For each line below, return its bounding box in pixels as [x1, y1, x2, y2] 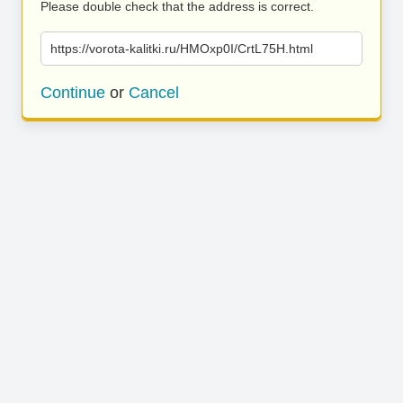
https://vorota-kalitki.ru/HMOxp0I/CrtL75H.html [50, 41, 313, 56]
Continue [40, 84, 105, 102]
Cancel [129, 84, 179, 102]
